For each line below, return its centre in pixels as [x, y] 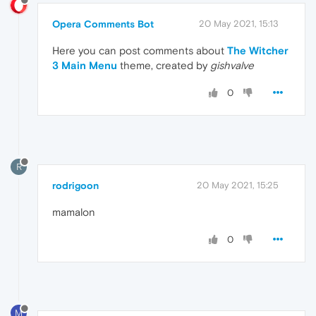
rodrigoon [75, 185]
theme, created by [164, 65]
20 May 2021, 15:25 [238, 185]
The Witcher [258, 50]
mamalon [74, 212]
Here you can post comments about [140, 50]
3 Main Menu [85, 65]
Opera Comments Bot [103, 24]
